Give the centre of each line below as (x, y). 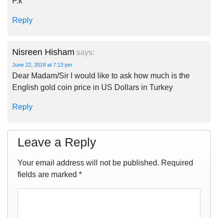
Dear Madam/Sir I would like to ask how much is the (101, 76)
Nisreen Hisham (43, 52)
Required (177, 163)
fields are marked (48, 174)
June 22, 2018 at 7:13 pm (42, 65)
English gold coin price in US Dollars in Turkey (92, 87)
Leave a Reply (57, 142)
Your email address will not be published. (88, 163)
